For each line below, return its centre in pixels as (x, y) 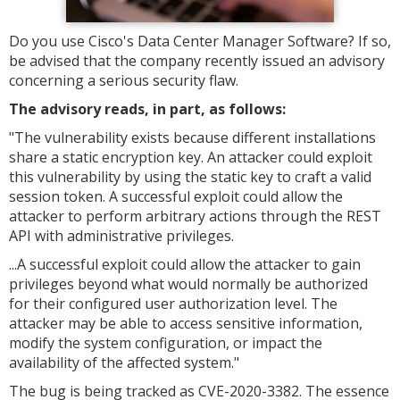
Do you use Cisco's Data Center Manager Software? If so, (200, 41)
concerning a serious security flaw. (124, 80)
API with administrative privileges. (121, 236)
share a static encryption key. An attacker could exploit (191, 157)
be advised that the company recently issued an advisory (197, 61)
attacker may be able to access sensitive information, (186, 323)
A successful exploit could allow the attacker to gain (189, 264)
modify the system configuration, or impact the (166, 343)
